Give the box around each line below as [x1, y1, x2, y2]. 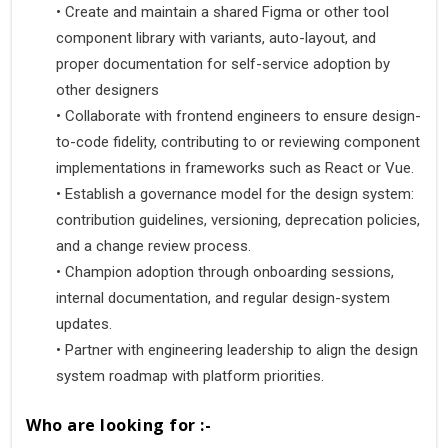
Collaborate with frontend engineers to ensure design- [61, 106, 421, 125]
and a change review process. [56, 236, 255, 255]
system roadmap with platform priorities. [56, 366, 324, 385]
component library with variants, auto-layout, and [56, 28, 376, 47]
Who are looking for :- [26, 413, 211, 436]
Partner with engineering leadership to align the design [61, 340, 418, 359]
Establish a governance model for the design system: [61, 184, 414, 203]
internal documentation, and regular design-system [56, 288, 390, 307]
